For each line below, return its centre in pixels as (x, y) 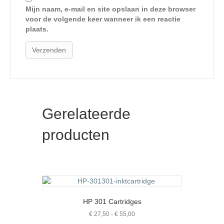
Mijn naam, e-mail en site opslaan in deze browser (110, 9)
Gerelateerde (86, 113)
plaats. (37, 29)
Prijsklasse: (150, 213)
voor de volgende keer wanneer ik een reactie (103, 19)
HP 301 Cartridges (112, 201)
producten (76, 134)
